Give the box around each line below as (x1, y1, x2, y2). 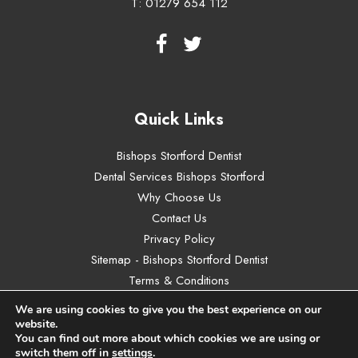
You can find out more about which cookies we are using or (15, 331, 320, 346)
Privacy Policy (143, 229, 215, 248)
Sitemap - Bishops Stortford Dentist (90, 250, 268, 268)
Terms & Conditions (129, 271, 229, 289)
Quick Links (134, 107, 224, 131)
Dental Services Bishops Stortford (93, 167, 265, 185)
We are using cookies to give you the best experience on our (15, 302, 321, 317)
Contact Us (151, 209, 207, 227)
